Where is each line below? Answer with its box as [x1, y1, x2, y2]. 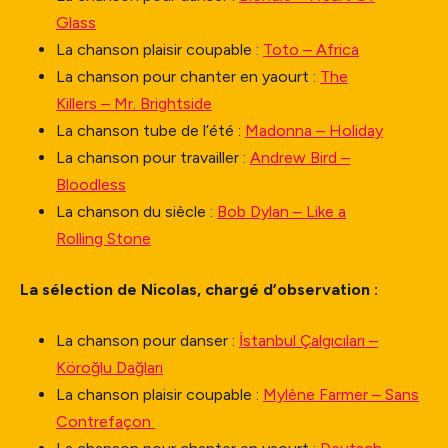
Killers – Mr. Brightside [56, 93, 212, 113]
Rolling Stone [56, 228, 151, 248]
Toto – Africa [263, 39, 359, 59]
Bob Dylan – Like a [217, 201, 346, 221]
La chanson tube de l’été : [56, 120, 245, 140]
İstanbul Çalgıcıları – [239, 330, 378, 350]
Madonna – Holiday [245, 120, 383, 140]
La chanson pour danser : [56, 330, 239, 350]
